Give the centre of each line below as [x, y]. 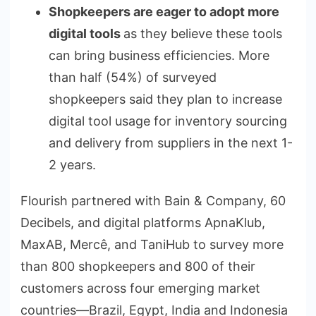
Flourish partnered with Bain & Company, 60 [153, 200]
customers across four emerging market [140, 288]
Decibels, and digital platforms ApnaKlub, [143, 222]
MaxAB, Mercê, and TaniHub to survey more [152, 244]
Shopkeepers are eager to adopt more [164, 11]
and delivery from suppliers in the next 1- [171, 142]
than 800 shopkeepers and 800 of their [138, 266]
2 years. [72, 164]
